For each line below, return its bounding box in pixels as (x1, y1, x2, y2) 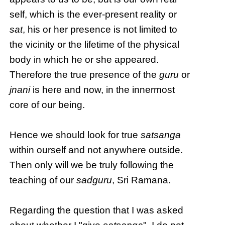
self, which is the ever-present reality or (10, 9, 177, 20)
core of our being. (10, 99, 85, 110)
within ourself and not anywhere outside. (10, 145, 183, 156)
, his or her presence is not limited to (23, 24, 178, 35)
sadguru (76, 175, 113, 186)
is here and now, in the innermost (30, 84, 175, 95)
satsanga (141, 130, 181, 141)
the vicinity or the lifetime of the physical (10, 39, 180, 50)
